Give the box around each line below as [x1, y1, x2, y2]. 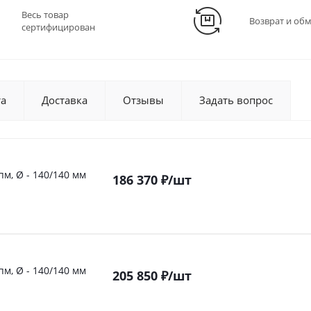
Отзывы [123, 93, 164, 107]
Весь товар [22, 8, 69, 21]
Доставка [42, 93, 87, 107]
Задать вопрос [199, 93, 273, 107]
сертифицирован [22, 21, 95, 33]
